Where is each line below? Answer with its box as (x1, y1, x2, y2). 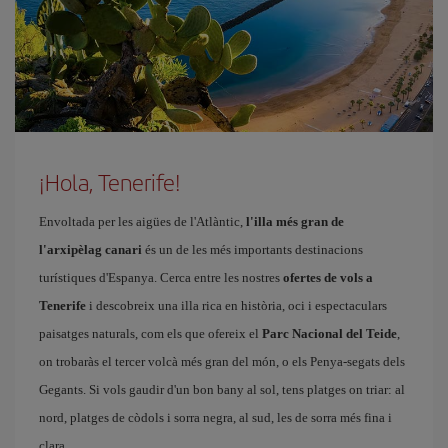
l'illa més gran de (246, 214, 344, 229)
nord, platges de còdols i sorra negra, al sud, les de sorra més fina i (39, 410, 392, 425)
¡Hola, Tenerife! (39, 166, 181, 198)
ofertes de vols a (283, 270, 373, 285)
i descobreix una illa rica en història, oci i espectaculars (86, 298, 387, 313)
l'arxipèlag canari (39, 242, 142, 257)
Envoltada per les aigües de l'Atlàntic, (39, 214, 246, 229)
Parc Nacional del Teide (262, 326, 397, 341)
